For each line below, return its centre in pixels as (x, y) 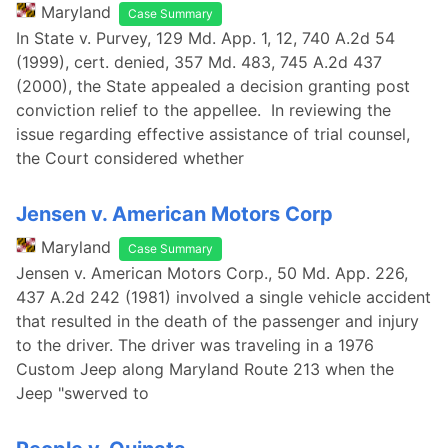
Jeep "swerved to (82, 393)
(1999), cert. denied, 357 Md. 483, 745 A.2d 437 (199, 62)
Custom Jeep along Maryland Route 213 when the (205, 369)
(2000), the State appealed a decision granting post (213, 86)
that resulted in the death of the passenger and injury (217, 321)
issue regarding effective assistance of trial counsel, (213, 134)
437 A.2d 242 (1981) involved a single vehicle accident (223, 297)
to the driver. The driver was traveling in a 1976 (195, 345)
